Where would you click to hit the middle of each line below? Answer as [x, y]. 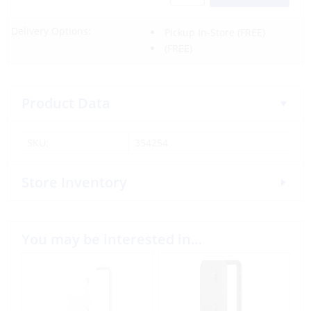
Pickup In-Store [199, 32]
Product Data [66, 103]
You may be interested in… [112, 239]
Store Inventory [74, 182]
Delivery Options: [51, 31]
